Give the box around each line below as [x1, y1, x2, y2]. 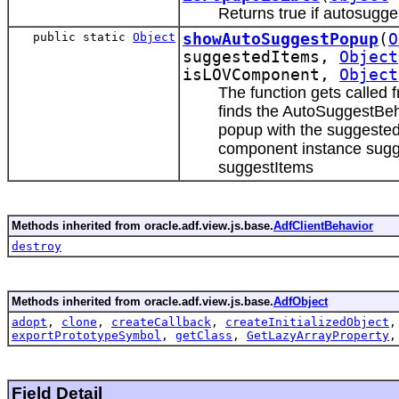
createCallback [111, 314, 211, 329]
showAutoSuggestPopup [183, 29, 379, 48]
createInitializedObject [225, 314, 389, 329]
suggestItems [218, 158, 313, 176]
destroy [12, 239, 61, 253]
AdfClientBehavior [273, 218, 373, 232]
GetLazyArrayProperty [247, 328, 389, 342]
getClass [175, 328, 232, 342]
